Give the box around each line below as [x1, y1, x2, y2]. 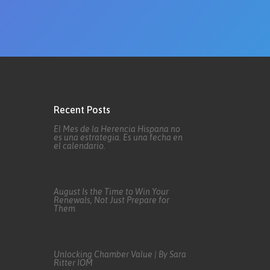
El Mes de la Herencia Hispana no [54, 124, 181, 134]
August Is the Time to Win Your [54, 186, 169, 196]
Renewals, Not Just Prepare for [54, 195, 170, 205]
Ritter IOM [54, 257, 93, 268]
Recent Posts [54, 104, 111, 116]
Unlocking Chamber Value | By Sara [54, 249, 187, 259]
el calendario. [54, 140, 106, 151]
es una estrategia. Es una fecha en [54, 132, 183, 142]
